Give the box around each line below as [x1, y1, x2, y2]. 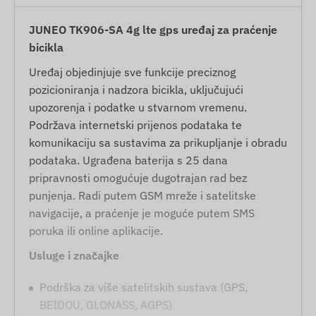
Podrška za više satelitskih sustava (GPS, [39, 279, 248, 294]
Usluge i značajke [29, 248, 119, 262]
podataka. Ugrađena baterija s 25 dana [29, 152, 228, 167]
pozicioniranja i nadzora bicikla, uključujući [29, 82, 243, 97]
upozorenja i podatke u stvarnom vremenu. [29, 99, 247, 114]
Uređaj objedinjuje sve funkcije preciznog [29, 64, 236, 79]
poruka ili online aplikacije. [29, 223, 163, 238]
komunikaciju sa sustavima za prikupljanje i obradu [29, 135, 287, 150]
